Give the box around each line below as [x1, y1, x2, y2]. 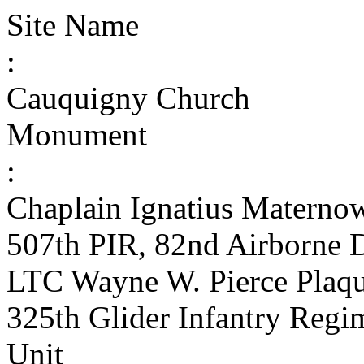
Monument [6, 117, 147, 152]
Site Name [6, 7, 139, 42]
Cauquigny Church [6, 80, 250, 115]
